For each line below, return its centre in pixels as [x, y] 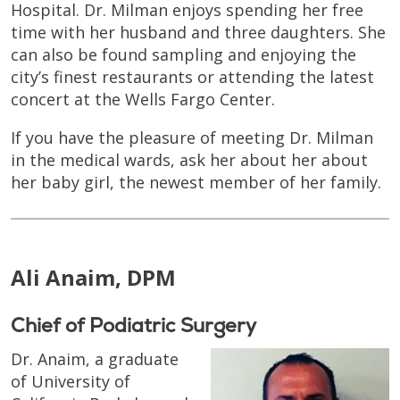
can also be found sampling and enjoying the [183, 54]
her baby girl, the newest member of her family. [196, 182]
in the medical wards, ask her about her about [189, 159]
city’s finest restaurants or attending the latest [192, 76]
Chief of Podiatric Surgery [133, 325]
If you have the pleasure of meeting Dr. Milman [192, 137]
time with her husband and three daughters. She [198, 32]
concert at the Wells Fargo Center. [143, 99]
